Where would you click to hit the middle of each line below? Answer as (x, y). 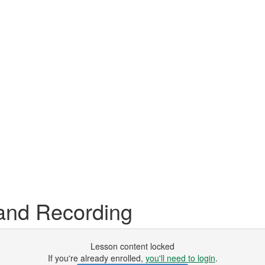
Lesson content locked (132, 246)
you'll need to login (180, 258)
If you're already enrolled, (96, 258)
